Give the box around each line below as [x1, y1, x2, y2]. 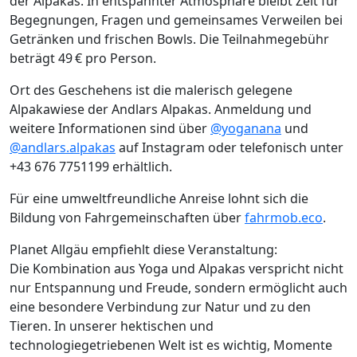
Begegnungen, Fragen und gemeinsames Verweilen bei [10, 11, 343, 29]
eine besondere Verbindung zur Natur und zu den [10, 298, 311, 316]
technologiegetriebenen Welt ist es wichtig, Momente [10, 336, 332, 355]
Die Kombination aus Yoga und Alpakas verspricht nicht [10, 260, 343, 278]
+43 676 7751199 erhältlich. [10, 158, 172, 176]
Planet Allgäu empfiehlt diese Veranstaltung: [10, 241, 277, 259]
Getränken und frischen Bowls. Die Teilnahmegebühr [10, 30, 329, 49]
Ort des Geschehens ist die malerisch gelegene [10, 81, 292, 100]
